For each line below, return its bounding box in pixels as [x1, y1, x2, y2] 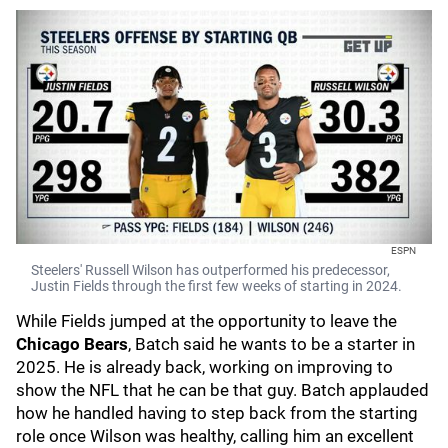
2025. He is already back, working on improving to [16, 357, 393, 377]
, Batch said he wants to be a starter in [128, 334, 415, 354]
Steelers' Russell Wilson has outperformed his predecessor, [31, 262, 390, 278]
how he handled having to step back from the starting [16, 403, 418, 423]
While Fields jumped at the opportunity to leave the [16, 311, 397, 331]
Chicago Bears [16, 334, 128, 354]
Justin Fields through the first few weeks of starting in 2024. [31, 278, 402, 294]
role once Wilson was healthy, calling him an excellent [16, 426, 414, 446]
